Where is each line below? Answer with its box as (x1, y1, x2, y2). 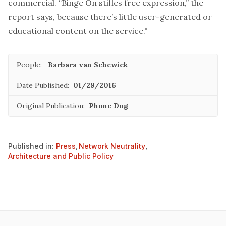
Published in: (8, 142, 54, 150)
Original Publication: (17, 101, 85, 110)
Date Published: (17, 81, 69, 90)
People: (17, 60, 42, 69)
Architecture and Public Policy (8, 152, 114, 160)
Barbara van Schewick (48, 60, 128, 69)
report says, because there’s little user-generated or (8, 12, 212, 22)
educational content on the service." (8, 26, 147, 36)
